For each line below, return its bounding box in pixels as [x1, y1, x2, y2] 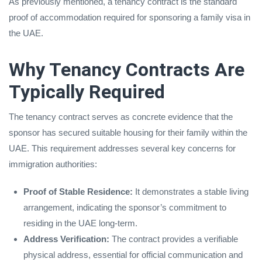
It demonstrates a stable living [133, 186, 249, 196]
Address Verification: [23, 233, 109, 244]
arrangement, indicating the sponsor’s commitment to [23, 202, 226, 212]
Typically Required [9, 80, 165, 103]
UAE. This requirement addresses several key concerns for [9, 143, 236, 153]
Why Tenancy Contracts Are [9, 58, 244, 81]
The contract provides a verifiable [109, 233, 238, 244]
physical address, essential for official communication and [23, 249, 243, 260]
